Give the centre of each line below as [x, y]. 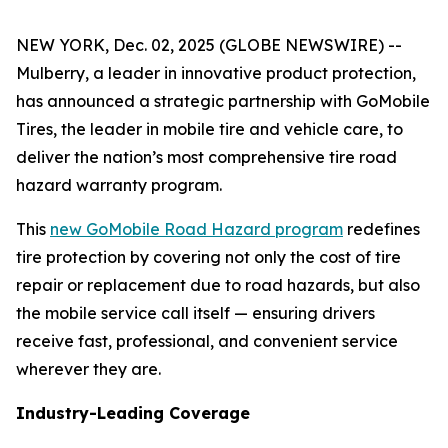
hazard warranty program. [119, 185]
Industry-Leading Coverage [133, 413]
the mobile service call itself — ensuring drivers [195, 313]
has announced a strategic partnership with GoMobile [223, 101]
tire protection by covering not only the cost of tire [208, 257]
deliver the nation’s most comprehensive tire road [206, 157]
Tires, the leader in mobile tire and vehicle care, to [209, 129]
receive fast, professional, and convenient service [207, 341]
